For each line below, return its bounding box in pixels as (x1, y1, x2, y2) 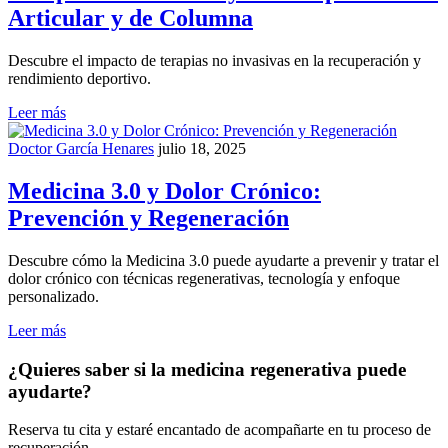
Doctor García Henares (8, 140, 154, 158)
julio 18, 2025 (158, 140, 246, 158)
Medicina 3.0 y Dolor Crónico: (8, 178, 321, 205)
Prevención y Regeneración (8, 205, 289, 232)
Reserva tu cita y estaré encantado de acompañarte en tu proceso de (8, 421, 431, 439)
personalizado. (8, 287, 99, 305)
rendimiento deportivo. (8, 70, 151, 88)
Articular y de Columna (8, 5, 253, 32)
